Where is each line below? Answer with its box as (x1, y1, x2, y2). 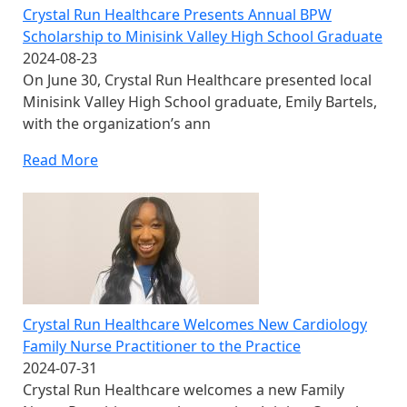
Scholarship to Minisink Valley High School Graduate (23, 26, 382, 47)
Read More (23, 150, 98, 171)
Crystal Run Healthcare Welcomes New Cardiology (23, 314, 367, 335)
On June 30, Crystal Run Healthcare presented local (23, 70, 372, 91)
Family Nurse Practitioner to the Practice (23, 336, 301, 357)
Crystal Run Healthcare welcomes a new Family (23, 380, 344, 401)
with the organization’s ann (23, 114, 211, 134)
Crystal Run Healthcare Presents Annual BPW (23, 5, 332, 25)
